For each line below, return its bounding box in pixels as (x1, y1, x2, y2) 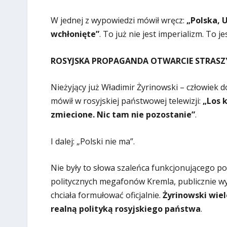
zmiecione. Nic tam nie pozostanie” (50, 109, 195, 121)
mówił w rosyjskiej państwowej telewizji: (50, 95, 203, 107)
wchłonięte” (50, 28, 99, 40)
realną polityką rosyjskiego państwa (50, 203, 201, 215)
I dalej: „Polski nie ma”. (50, 135, 135, 147)
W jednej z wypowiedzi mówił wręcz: (50, 15, 186, 26)
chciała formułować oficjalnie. (50, 190, 163, 201)
